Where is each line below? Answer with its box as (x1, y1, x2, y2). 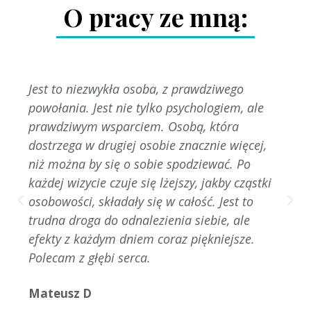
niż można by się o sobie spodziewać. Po (28, 155, 251, 173)
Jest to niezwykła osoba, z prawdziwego (28, 81, 244, 98)
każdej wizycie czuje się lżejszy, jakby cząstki (28, 174, 271, 192)
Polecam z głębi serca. (28, 249, 151, 267)
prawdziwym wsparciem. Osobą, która (28, 118, 239, 135)
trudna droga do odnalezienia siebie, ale (28, 212, 250, 229)
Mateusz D (28, 285, 92, 302)
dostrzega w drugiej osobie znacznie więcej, (28, 137, 267, 154)
